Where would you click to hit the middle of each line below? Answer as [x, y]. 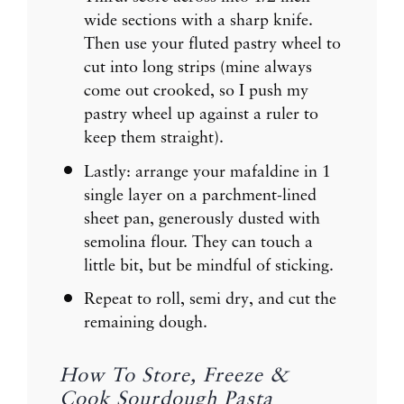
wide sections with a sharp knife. [198, 21]
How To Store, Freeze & [174, 376]
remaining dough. [146, 322]
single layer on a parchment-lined [200, 195]
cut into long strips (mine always [198, 68]
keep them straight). [154, 138]
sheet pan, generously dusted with [202, 219]
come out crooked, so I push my [196, 92]
